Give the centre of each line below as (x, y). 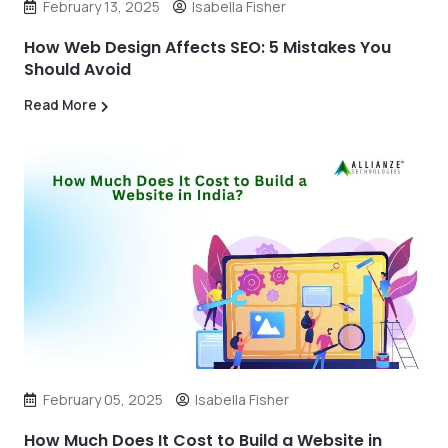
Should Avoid (77, 69)
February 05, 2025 (103, 400)
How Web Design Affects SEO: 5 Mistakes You (207, 47)
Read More (60, 105)
